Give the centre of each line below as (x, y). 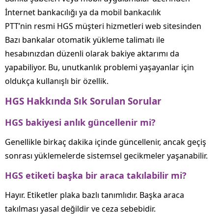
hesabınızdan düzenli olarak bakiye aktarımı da (92, 53)
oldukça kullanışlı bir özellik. (57, 81)
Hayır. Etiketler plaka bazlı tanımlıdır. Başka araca (95, 195)
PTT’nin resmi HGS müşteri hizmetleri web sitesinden (103, 26)
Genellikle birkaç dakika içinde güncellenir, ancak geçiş (106, 142)
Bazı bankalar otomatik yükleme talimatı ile (85, 40)
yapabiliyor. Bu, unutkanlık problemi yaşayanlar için (99, 67)
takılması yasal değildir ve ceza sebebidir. (80, 208)
